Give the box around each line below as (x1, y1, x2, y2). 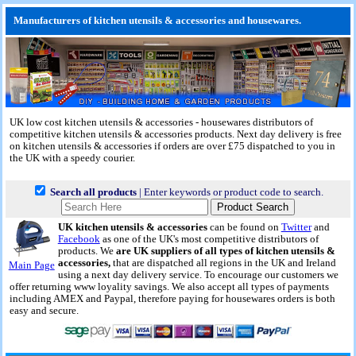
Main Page (8, 260, 55, 272)
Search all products (50, 187, 137, 199)
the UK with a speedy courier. (9, 153, 135, 164)
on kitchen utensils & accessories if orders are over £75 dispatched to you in (9, 141, 335, 153)
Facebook (57, 234, 100, 246)
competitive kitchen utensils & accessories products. (9, 129, 237, 141)
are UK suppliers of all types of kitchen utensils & (115, 246, 335, 257)
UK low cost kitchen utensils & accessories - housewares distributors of (9, 117, 313, 129)
